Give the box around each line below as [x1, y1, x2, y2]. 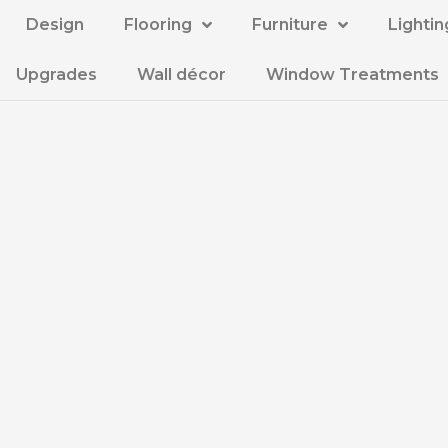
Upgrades [16, 65, 98, 84]
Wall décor [137, 65, 227, 84]
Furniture [251, 15, 328, 34]
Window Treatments [266, 65, 440, 84]
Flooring [123, 15, 192, 34]
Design [25, 15, 84, 34]
